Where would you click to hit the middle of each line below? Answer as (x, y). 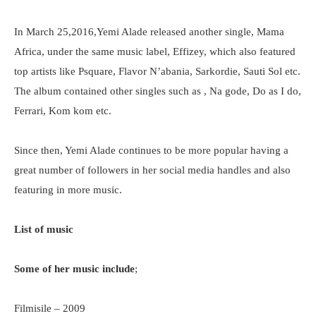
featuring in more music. (68, 190)
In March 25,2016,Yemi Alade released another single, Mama (149, 32)
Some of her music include (74, 269)
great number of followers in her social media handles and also (152, 170)
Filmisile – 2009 (50, 308)
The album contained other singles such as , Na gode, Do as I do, (158, 91)
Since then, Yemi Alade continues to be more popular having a (151, 150)
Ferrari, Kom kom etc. (63, 111)
